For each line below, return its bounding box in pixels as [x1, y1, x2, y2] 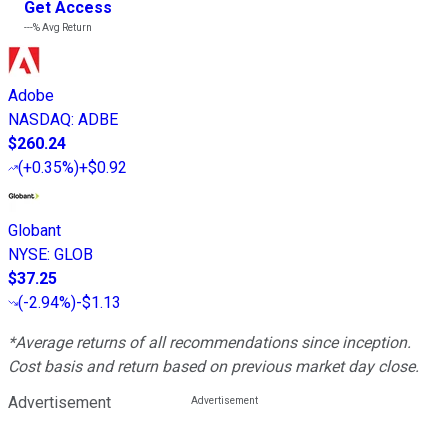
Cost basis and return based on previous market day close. [8, 356, 419, 376]
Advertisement [8, 392, 111, 412]
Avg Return [40, 21, 92, 33]
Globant [8, 220, 61, 240]
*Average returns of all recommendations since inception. [8, 332, 411, 352]
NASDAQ [8, 109, 71, 129]
